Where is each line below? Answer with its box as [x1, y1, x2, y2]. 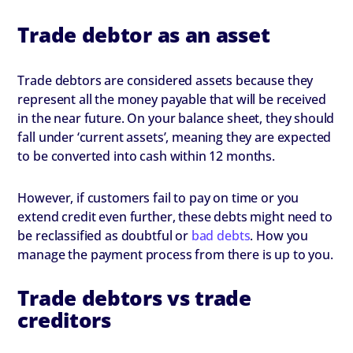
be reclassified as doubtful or [17, 226, 191, 244]
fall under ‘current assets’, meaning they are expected [17, 128, 332, 147]
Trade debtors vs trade [17, 283, 251, 312]
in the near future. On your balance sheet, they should [17, 110, 335, 128]
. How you [250, 226, 309, 244]
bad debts [191, 226, 251, 244]
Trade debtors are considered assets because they [17, 72, 314, 90]
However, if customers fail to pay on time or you [17, 188, 299, 206]
